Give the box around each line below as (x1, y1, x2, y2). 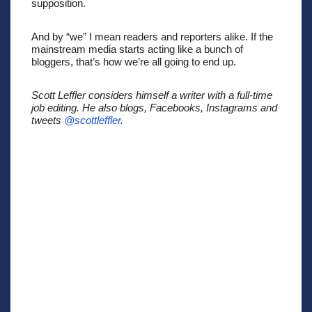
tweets (31, 114, 64, 126)
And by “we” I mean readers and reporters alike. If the (31, 30, 273, 42)
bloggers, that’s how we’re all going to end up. (31, 55, 239, 68)
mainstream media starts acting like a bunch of (31, 42, 243, 55)
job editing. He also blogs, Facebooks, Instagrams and (31, 101, 277, 114)
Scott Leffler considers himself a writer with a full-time (31, 88, 272, 101)
